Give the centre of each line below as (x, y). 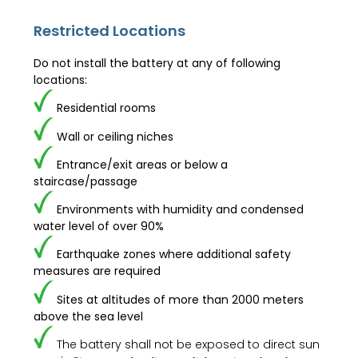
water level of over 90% (99, 227)
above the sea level (89, 316)
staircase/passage (86, 181)
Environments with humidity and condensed (181, 210)
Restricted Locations (110, 30)
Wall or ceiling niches (115, 136)
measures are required (97, 271)
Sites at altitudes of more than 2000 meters (181, 299)
